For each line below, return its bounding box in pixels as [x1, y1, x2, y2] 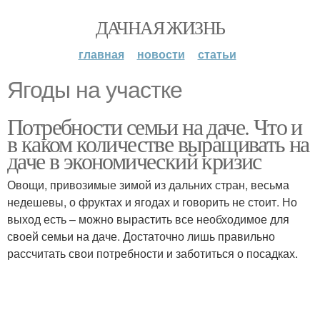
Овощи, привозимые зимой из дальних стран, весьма [7, 176, 289, 193]
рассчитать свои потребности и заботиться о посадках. [7, 245, 298, 261]
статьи [197, 46, 236, 62]
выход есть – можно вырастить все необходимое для [7, 211, 289, 227]
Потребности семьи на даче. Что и [7, 111, 302, 141]
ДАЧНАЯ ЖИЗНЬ [95, 15, 225, 39]
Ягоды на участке [7, 77, 182, 103]
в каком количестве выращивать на [7, 128, 309, 159]
